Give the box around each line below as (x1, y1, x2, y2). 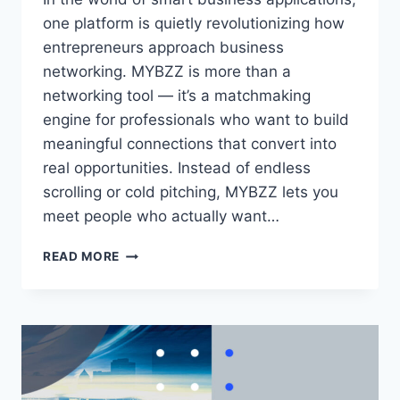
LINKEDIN (119, 263, 180, 279)
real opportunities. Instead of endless (43, 159, 311, 178)
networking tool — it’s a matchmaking (43, 87, 311, 105)
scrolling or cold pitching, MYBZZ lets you (43, 183, 338, 202)
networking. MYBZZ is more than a (43, 62, 291, 81)
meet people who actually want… (43, 207, 279, 226)
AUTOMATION (119, 282, 210, 297)
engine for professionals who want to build (43, 111, 349, 129)
